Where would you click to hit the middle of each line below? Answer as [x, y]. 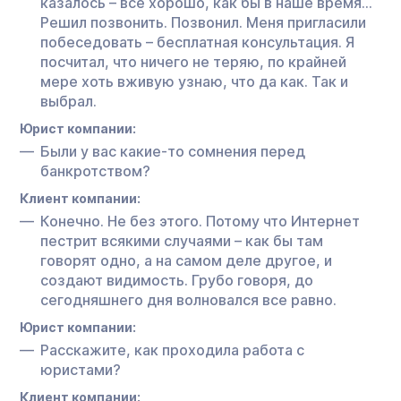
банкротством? [95, 171]
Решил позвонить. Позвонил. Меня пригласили [203, 22]
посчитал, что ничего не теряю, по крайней [193, 61]
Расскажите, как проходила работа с [172, 350]
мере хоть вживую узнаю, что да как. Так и [194, 81]
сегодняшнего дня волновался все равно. [188, 299]
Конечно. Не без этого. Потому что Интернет [200, 221]
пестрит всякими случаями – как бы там [182, 240]
